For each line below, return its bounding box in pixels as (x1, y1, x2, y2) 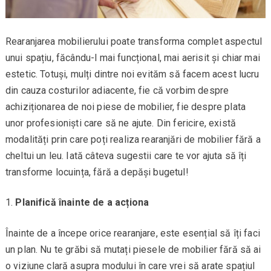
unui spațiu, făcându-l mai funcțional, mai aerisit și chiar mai (5, 52, 260, 64)
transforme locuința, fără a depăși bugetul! (5, 166, 189, 178)
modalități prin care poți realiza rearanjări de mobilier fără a (5, 134, 261, 146)
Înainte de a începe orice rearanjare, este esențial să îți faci (5, 227, 260, 240)
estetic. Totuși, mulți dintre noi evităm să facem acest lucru (5, 68, 260, 80)
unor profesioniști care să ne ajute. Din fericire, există (5, 117, 236, 129)
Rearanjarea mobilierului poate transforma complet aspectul (5, 36, 263, 48)
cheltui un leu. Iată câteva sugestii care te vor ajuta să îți (5, 150, 247, 162)
